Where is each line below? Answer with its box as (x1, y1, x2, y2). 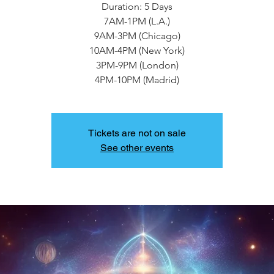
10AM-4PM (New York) (89, 45, 185, 56)
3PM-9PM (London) (95, 59, 179, 71)
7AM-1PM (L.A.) (104, 15, 170, 27)
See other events (100, 142, 174, 154)
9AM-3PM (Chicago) (94, 30, 180, 42)
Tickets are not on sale (88, 127, 186, 139)
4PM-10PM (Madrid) (95, 74, 179, 86)
